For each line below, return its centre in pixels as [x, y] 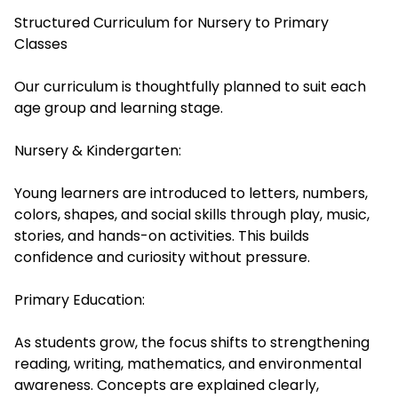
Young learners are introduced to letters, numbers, [191, 193]
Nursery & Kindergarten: [98, 151]
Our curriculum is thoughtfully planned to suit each [190, 87]
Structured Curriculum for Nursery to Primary [171, 23]
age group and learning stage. [119, 108]
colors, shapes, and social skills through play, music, [192, 215]
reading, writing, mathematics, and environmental [188, 364]
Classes [41, 44]
